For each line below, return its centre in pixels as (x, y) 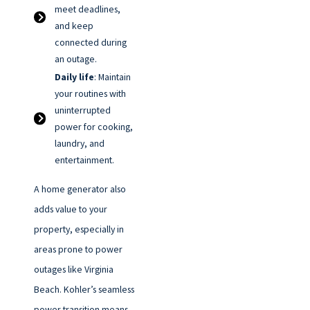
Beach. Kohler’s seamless (84, 289)
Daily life (75, 77)
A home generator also (80, 189)
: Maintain (113, 77)
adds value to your (70, 209)
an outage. (76, 58)
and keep (74, 25)
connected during (91, 42)
